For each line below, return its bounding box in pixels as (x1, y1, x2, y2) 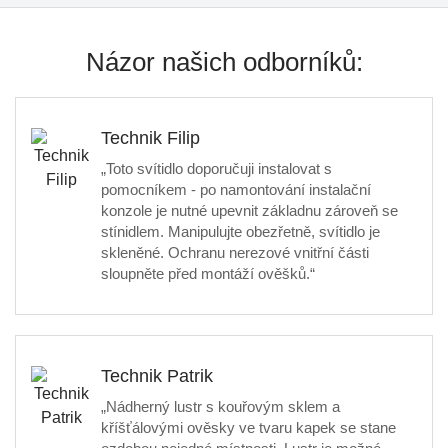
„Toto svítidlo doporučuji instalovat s (101, 160, 332, 177)
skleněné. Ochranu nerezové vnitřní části (101, 244, 369, 261)
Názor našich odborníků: (85, 47, 363, 77)
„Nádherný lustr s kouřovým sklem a (101, 398, 340, 415)
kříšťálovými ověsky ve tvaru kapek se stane (101, 419, 396, 436)
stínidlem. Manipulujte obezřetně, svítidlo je (101, 223, 380, 240)
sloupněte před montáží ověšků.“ (101, 265, 315, 282)
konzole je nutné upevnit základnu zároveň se (101, 202, 398, 219)
